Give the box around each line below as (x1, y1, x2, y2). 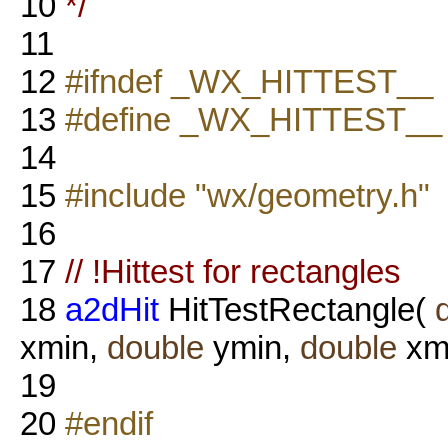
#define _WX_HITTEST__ (65, 100, 442, 138)
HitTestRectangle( (159, 290, 435, 328)
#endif (65, 404, 153, 442)
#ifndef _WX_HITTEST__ (65, 62, 433, 100)
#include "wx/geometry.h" (65, 176, 430, 214)
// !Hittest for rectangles (65, 252, 401, 290)
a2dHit (65, 290, 159, 328)
